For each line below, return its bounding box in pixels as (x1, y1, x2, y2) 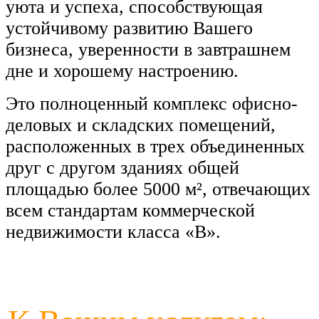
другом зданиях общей (60, 157, 239, 178)
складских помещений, (92, 114, 276, 135)
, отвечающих (202, 178, 310, 199)
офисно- (232, 93, 298, 114)
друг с (6, 157, 55, 178)
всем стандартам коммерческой (6, 199, 255, 221)
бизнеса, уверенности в (6, 38, 192, 60)
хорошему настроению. (53, 60, 239, 81)
